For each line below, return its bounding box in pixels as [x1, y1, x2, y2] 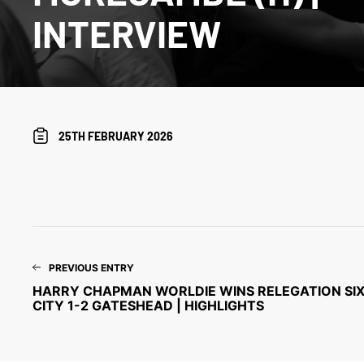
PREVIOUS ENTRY [49, 262, 135, 275]
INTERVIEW [32, 11, 222, 55]
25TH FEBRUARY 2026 [58, 129, 174, 143]
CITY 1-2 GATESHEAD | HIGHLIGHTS [32, 297, 265, 314]
